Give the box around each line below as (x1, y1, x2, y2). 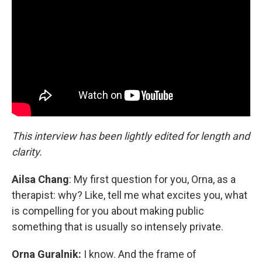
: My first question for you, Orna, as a (69, 173, 236, 185)
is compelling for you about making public (12, 204, 204, 217)
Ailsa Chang (12, 173, 69, 185)
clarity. (12, 145, 42, 158)
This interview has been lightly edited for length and (12, 129, 250, 142)
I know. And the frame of (81, 247, 196, 260)
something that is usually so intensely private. (12, 220, 223, 233)
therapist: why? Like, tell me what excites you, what (12, 188, 247, 201)
